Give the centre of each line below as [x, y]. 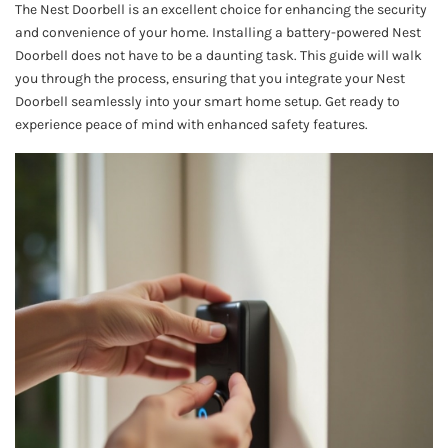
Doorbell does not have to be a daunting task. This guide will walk [218, 55]
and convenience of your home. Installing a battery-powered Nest [218, 32]
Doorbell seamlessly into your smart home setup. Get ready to [207, 101]
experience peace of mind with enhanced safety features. [191, 124]
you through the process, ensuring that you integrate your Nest [210, 78]
